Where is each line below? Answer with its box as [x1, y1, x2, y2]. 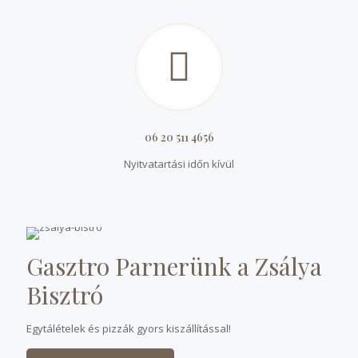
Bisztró [26, 278, 103, 311]
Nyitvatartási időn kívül [124, 156, 234, 171]
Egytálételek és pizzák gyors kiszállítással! [26, 320, 231, 336]
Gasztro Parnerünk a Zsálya [26, 249, 322, 282]
